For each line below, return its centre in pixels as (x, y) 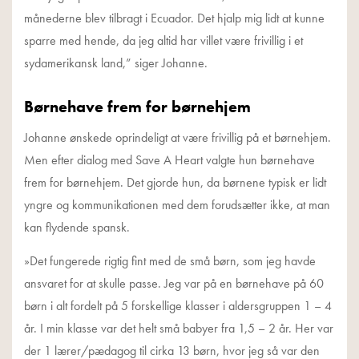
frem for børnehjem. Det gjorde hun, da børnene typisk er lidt (175, 182)
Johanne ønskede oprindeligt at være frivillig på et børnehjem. (177, 137)
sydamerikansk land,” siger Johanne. (116, 63)
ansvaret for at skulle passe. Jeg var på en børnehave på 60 (174, 283)
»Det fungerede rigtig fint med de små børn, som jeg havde (170, 260)
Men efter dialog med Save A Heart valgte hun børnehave (169, 159)
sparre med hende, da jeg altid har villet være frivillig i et (163, 40)
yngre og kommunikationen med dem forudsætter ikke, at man (177, 204)
